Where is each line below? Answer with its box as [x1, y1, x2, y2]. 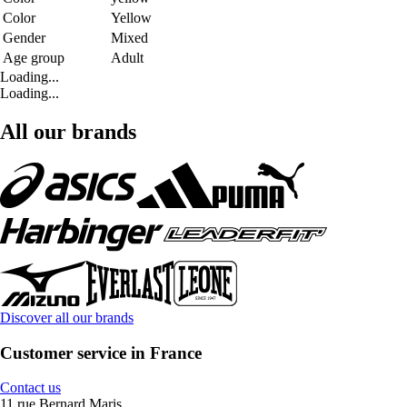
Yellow [111, 10, 152, 25]
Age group [3, 50, 65, 65]
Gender [3, 30, 45, 45]
